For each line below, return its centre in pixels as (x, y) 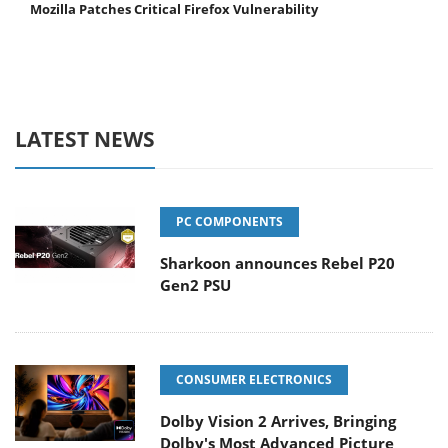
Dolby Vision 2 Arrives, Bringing (278, 421)
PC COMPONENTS (229, 222)
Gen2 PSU (195, 285)
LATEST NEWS (85, 139)
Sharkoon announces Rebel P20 (277, 263)
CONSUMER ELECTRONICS (254, 380)
